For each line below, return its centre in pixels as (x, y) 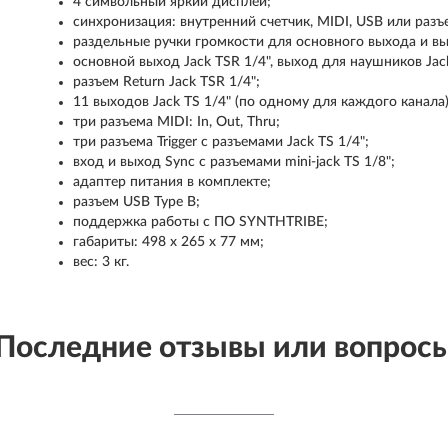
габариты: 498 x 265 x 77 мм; (169, 242)
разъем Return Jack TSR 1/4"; (167, 82)
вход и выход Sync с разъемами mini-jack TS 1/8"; (234, 162)
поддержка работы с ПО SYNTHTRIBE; (201, 222)
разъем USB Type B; (137, 202)
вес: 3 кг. (101, 262)
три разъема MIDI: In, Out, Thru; (179, 122)
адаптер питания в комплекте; (172, 182)
